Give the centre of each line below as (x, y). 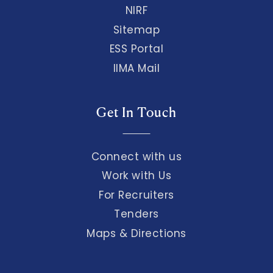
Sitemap (136, 30)
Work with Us (136, 176)
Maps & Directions (136, 233)
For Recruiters (136, 195)
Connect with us (136, 157)
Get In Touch (136, 112)
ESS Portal (136, 49)
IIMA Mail (136, 68)
